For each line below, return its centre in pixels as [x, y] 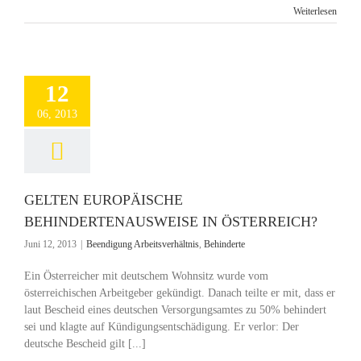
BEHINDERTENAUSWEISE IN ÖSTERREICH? [171, 222]
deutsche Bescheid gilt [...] [85, 344]
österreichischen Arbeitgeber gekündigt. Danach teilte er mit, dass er [180, 293]
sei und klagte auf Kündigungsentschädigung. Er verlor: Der [162, 327]
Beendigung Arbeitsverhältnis [143, 244]
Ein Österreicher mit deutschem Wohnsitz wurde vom [146, 276]
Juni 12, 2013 [50, 244]
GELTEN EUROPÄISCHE [104, 200]
